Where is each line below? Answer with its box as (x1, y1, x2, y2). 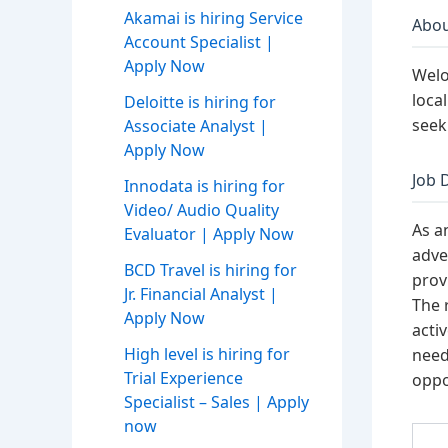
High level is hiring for (124, 343, 290, 366)
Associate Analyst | (124, 115, 268, 138)
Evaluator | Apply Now (124, 223, 294, 246)
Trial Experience (124, 367, 243, 390)
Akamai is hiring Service (124, 7, 303, 30)
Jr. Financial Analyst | (124, 283, 278, 306)
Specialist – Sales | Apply (124, 391, 309, 414)
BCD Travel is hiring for (124, 259, 297, 282)
